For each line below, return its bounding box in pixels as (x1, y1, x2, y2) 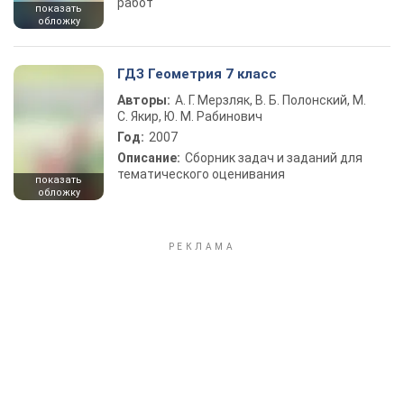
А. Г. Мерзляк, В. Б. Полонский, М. (175, 93, 366, 107)
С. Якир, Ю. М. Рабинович (117, 109, 262, 124)
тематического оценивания (117, 167, 285, 181)
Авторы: (117, 93, 170, 107)
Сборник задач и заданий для (185, 151, 363, 165)
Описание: (117, 151, 180, 165)
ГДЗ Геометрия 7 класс (117, 66, 277, 82)
